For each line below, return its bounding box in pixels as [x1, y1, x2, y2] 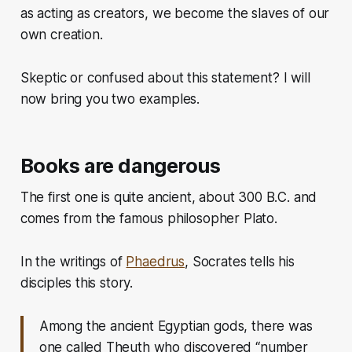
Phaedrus [126, 253, 185, 269]
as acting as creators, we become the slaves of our [20, 5, 330, 21]
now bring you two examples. [20, 90, 200, 107]
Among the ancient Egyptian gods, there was [38, 317, 313, 334]
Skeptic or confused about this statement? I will [20, 69, 310, 86]
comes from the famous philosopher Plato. [20, 210, 281, 226]
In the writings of [20, 253, 126, 269]
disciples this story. [20, 274, 137, 291]
